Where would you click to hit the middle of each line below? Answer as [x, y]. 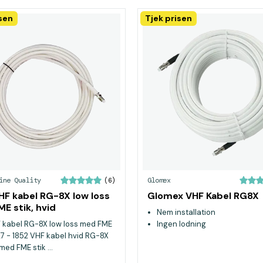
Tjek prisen [168, 18]
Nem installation [186, 212]
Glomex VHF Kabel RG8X [203, 196]
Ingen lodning [181, 224]
